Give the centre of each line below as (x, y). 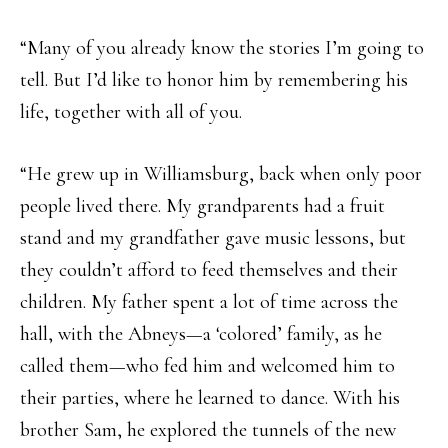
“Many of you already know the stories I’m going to (222, 48)
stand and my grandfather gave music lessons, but (213, 238)
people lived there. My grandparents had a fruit (202, 206)
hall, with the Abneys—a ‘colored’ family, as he (201, 334)
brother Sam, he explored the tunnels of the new (208, 430)
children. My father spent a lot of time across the (209, 302)
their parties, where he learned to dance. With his (210, 398)
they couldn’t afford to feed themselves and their (209, 270)
